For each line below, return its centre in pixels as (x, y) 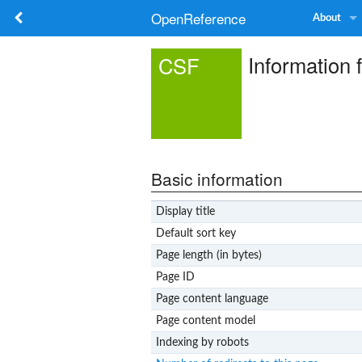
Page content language (212, 299)
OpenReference (198, 18)
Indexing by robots (202, 342)
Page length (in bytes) (208, 255)
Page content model (205, 320)
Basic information (217, 178)
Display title (185, 211)
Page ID (175, 277)
